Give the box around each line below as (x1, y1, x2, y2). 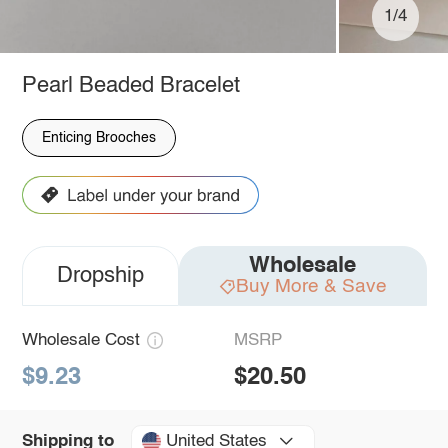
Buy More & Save (235, 276, 387, 296)
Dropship (56, 265, 144, 288)
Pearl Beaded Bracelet (21, 74, 240, 97)
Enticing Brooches (41, 130, 156, 145)
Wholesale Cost (21, 332, 140, 350)
